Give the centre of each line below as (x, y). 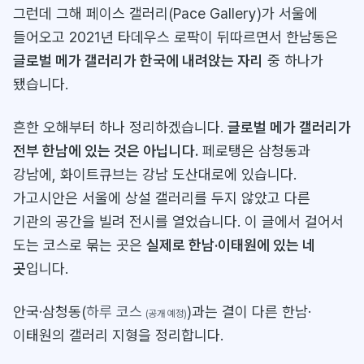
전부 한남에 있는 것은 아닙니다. (106, 151)
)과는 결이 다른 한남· (249, 312)
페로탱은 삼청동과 (254, 151)
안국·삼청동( (50, 312)
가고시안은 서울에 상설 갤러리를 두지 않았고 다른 (162, 198)
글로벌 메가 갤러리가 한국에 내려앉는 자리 (138, 61)
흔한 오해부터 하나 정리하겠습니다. (120, 127)
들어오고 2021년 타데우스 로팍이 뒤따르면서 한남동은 (175, 37)
